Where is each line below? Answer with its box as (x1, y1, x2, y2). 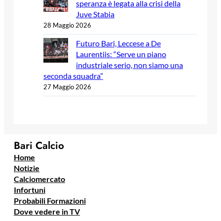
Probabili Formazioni (14, 196, 86, 206)
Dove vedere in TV (14, 207, 80, 217)
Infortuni (14, 185, 45, 195)
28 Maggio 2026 (43, 21, 91, 29)
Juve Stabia (76, 9, 114, 19)
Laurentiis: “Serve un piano (76, 49, 166, 59)
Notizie (14, 163, 39, 173)
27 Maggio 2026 (43, 82, 91, 91)
